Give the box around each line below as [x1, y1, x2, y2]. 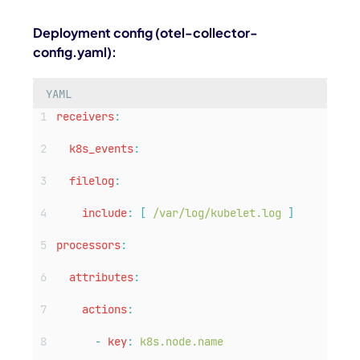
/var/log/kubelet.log [153, 206, 282, 221]
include [82, 206, 128, 221]
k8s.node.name [140, 334, 224, 350]
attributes [69, 270, 134, 285]
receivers [56, 109, 115, 125]
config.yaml [33, 43, 108, 61]
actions [82, 302, 128, 317]
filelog [69, 174, 115, 189]
